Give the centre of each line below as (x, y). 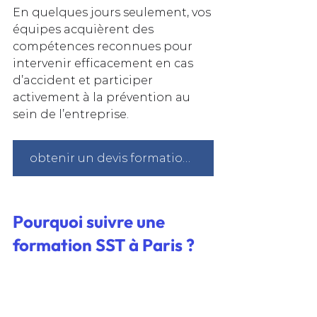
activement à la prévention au (103, 97)
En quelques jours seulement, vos (113, 12)
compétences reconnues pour (104, 46)
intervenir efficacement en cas (104, 63)
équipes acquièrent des (85, 29)
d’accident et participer (84, 80)
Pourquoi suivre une (91, 221)
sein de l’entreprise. (71, 114)
